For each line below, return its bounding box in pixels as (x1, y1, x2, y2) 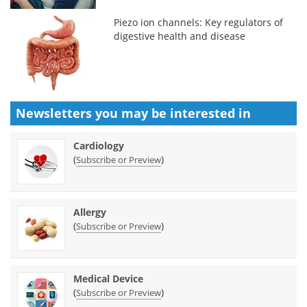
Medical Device (73, 271, 143, 285)
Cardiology (73, 138, 124, 152)
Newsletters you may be (16, 104, 170, 121)
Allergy (73, 205, 106, 219)
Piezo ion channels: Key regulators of (114, 15, 284, 29)
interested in (170, 104, 251, 121)
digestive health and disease (114, 29, 246, 42)
